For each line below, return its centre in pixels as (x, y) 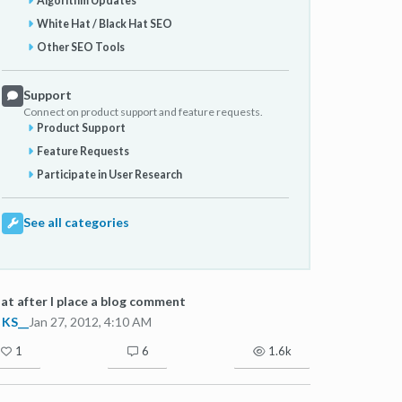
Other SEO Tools (81, 47)
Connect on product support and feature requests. (143, 112)
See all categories (76, 222)
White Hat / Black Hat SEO (105, 24)
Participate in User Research (110, 175)
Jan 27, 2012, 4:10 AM (90, 321)
